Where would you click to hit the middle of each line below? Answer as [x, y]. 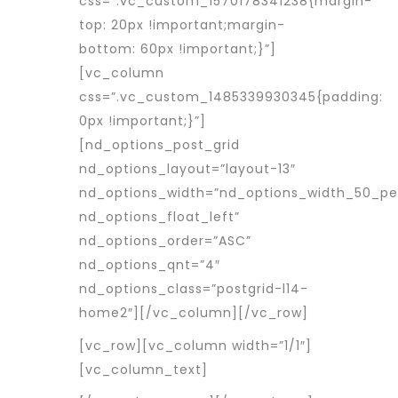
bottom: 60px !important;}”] [178, 49]
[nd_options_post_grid [159, 145]
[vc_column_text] [143, 370]
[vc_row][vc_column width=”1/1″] [195, 346]
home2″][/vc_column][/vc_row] [194, 313]
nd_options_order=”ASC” [165, 241]
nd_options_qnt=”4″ [150, 265]
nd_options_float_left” [159, 217]
